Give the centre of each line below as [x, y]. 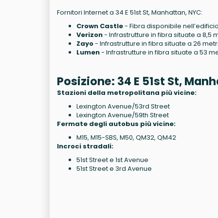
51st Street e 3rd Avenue [114, 169]
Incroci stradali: [85, 146]
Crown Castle [100, 26]
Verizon [90, 35]
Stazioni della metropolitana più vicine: [127, 93]
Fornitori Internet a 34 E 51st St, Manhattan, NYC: [130, 13]
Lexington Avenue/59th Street [123, 115]
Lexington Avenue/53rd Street [123, 107]
